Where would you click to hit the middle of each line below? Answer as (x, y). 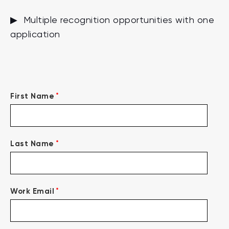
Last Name (32, 144)
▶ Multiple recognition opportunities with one (112, 20)
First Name (32, 96)
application (35, 35)
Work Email (32, 191)
